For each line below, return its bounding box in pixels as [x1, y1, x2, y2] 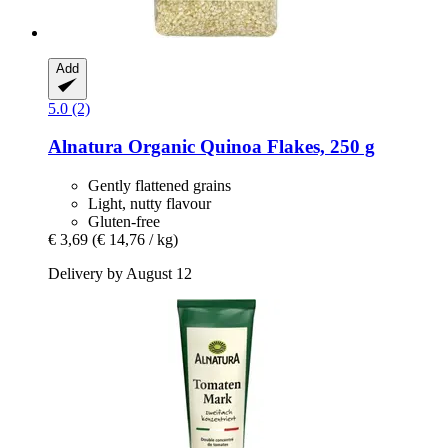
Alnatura [48, 136, 123, 158]
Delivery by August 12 [48, 265, 192, 283]
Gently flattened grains [88, 177, 231, 195]
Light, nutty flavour [88, 195, 211, 213]
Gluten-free [88, 213, 160, 231]
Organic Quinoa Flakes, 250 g [123, 136, 375, 158]
